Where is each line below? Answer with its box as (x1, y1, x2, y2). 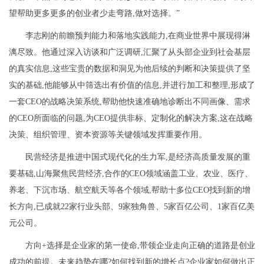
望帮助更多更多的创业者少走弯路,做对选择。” (9, 9, 180, 18)
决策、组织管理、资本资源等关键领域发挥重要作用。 (9, 130, 207, 139)
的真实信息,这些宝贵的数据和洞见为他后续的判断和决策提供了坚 (9, 64, 250, 73)
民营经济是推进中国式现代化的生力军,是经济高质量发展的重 (25, 153, 250, 161)
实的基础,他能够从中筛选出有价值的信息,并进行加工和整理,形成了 (9, 81, 255, 90)
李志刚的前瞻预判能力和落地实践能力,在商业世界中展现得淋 (25, 31, 250, 40)
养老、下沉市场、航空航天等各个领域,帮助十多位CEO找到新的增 (9, 186, 250, 194)
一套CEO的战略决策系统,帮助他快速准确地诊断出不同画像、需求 (9, 97, 250, 106)
